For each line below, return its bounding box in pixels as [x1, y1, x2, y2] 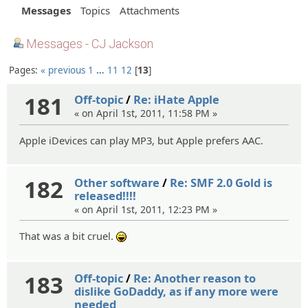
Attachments [120, 3, 179, 17]
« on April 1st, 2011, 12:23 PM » [74, 202, 218, 216]
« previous [40, 64, 85, 77]
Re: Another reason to [133, 269, 256, 286]
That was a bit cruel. [19, 228, 116, 243]
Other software [74, 174, 160, 190]
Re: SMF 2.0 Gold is [170, 174, 273, 190]
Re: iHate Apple [133, 91, 220, 108]
